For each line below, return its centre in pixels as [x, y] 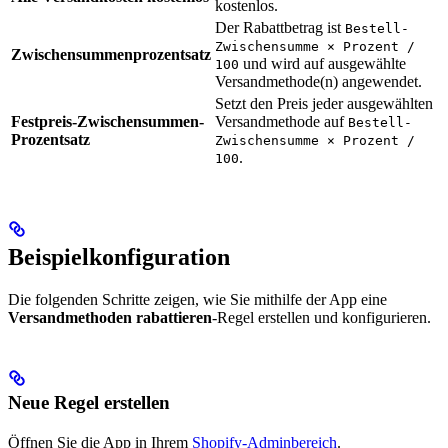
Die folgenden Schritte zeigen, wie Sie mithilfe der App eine [197, 299]
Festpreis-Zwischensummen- [107, 121]
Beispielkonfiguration [119, 256]
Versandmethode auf [281, 121]
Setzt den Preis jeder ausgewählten [324, 103]
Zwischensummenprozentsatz [111, 54]
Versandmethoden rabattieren [110, 317]
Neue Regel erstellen [89, 402]
